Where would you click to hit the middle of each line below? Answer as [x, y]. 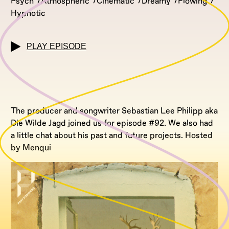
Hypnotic [28, 13]
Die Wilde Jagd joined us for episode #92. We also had [112, 123]
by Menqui [31, 147]
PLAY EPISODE [56, 47]
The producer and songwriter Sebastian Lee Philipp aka [114, 111]
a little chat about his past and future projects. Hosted [112, 135]
